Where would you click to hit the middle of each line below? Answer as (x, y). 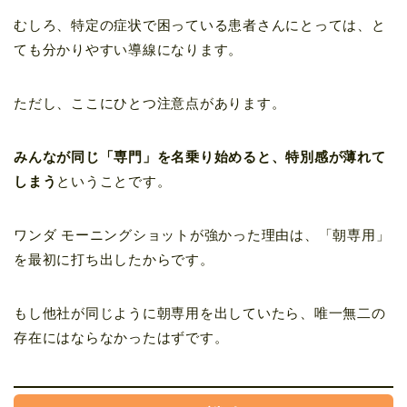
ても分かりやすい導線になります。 (129, 50)
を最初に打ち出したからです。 (114, 260)
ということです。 (114, 182)
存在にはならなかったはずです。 (121, 338)
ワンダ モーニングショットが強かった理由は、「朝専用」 (202, 235)
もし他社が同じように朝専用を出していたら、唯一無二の (200, 313)
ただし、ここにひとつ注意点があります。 (150, 104)
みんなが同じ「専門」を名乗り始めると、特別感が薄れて (200, 157)
